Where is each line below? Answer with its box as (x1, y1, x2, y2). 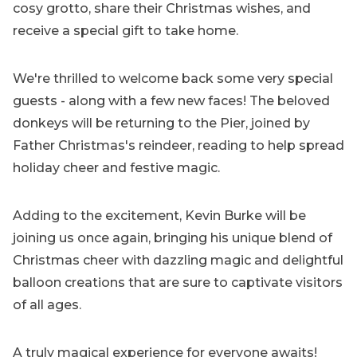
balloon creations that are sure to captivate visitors (13, 274, 343, 290)
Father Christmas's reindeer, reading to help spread (13, 137, 344, 153)
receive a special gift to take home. (13, 22, 238, 38)
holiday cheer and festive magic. (13, 159, 220, 175)
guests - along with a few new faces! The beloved (13, 92, 330, 108)
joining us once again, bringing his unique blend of (13, 229, 332, 245)
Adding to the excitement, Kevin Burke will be (13, 207, 306, 223)
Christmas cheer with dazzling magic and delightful (13, 252, 343, 268)
